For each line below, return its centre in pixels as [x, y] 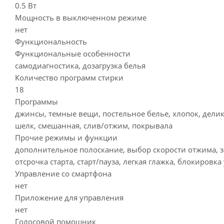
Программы [36, 101]
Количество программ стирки [69, 77]
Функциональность [51, 41]
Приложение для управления [69, 197]
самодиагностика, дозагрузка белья [80, 65]
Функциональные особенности [73, 53]
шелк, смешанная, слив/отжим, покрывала [94, 125]
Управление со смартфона [63, 173]
